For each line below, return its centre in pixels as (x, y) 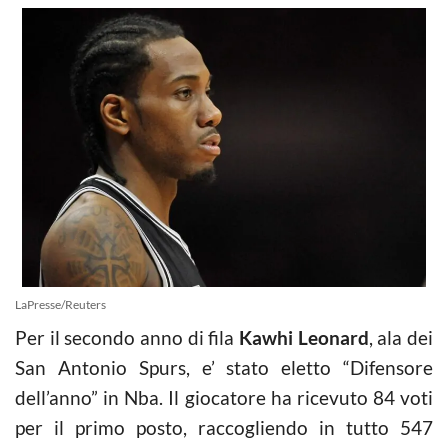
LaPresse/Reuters (60, 304)
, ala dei (401, 337)
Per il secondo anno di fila (127, 337)
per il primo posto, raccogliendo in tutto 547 (224, 427)
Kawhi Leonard (304, 337)
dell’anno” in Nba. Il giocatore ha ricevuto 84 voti (224, 397)
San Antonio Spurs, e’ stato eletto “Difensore (224, 367)
